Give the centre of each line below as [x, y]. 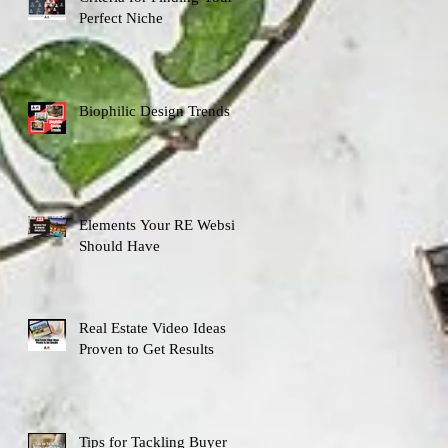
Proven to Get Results [146, 348]
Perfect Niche [121, 17]
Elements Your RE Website [162, 224]
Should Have [119, 245]
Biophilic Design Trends [154, 110]
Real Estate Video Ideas [152, 327]
